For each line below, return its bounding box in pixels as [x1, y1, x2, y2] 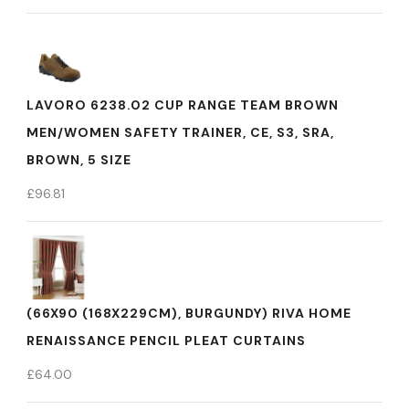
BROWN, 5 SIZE [26, 152, 131, 168]
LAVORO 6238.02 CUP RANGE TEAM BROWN [26, 97, 339, 113]
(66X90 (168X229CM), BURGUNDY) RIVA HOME [26, 305, 351, 321]
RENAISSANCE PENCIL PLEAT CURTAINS [26, 332, 306, 349]
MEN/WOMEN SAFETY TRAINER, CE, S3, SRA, [26, 124, 334, 141]
